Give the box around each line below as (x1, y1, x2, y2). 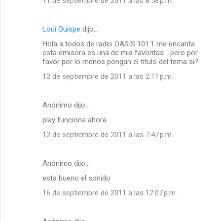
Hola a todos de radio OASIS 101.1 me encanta (42, 39, 195, 49)
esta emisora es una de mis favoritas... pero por (42, 48, 198, 58)
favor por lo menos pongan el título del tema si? (42, 57, 198, 67)
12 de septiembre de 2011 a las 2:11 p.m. (42, 72, 173, 81)
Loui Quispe (42, 25, 80, 34)
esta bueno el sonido (42, 174, 110, 183)
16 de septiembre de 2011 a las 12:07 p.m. (42, 188, 177, 198)
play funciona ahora (42, 115, 107, 125)
